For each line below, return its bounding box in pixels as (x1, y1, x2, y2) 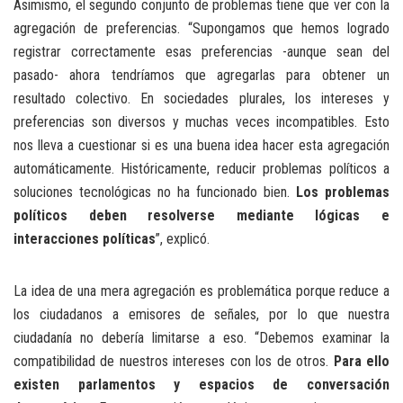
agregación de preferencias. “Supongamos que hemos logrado (13, 19, 390, 37)
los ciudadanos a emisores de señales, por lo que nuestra (13, 305, 390, 323)
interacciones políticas (13, 229, 156, 247)
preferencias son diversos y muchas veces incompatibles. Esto (13, 112, 390, 130)
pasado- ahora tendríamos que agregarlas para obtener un (13, 66, 390, 84)
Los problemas (296, 183, 390, 201)
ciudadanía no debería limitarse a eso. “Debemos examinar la (13, 328, 390, 346)
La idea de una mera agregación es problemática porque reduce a (13, 282, 390, 300)
